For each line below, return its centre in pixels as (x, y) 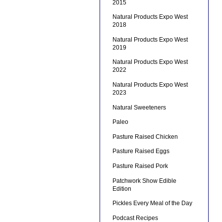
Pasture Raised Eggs (141, 151)
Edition (122, 189)
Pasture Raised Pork (140, 166)
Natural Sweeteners (139, 107)
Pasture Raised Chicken (145, 137)
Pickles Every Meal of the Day (152, 203)
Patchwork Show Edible (144, 181)
